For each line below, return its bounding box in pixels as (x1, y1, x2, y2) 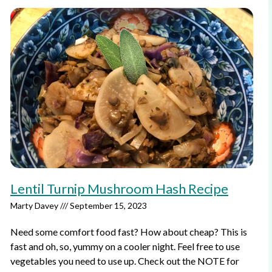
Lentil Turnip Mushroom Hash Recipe (10, 180, 228, 197)
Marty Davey (10, 200, 60, 211)
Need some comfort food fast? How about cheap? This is (10, 226, 247, 237)
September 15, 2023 (68, 200, 147, 211)
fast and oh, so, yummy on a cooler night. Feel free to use (10, 240, 240, 252)
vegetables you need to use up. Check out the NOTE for (10, 255, 239, 267)
